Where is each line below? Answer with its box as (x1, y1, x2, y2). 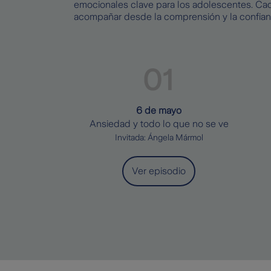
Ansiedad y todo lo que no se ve (89, 118, 229, 129)
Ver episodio (132, 165, 186, 176)
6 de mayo (136, 105, 181, 116)
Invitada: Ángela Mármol (114, 132, 203, 142)
